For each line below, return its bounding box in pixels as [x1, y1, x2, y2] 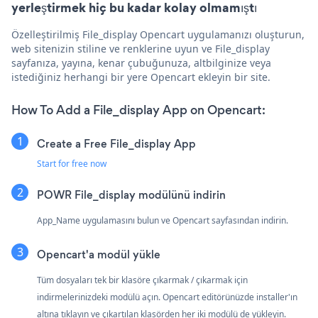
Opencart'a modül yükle [37, 246, 160, 262]
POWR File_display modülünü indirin [37, 187, 226, 202]
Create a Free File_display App [37, 136, 196, 151]
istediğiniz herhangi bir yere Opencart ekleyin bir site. [11, 70, 270, 84]
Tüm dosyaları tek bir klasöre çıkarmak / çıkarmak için [37, 273, 248, 286]
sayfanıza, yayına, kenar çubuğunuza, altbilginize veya [11, 55, 271, 70]
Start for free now [37, 157, 106, 170]
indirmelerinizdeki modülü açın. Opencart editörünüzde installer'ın [37, 290, 297, 303]
